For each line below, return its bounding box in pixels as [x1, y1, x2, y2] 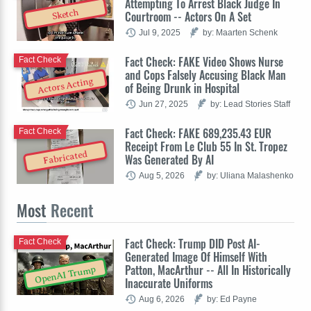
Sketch [51, 7, 80, 22]
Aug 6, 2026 [139, 294, 185, 303]
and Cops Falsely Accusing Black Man [125, 66, 286, 83]
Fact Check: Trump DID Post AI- [125, 235, 260, 252]
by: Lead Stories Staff [210, 99, 290, 108]
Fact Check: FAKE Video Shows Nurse [125, 53, 283, 70]
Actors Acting [37, 76, 94, 96]
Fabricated [42, 148, 89, 167]
